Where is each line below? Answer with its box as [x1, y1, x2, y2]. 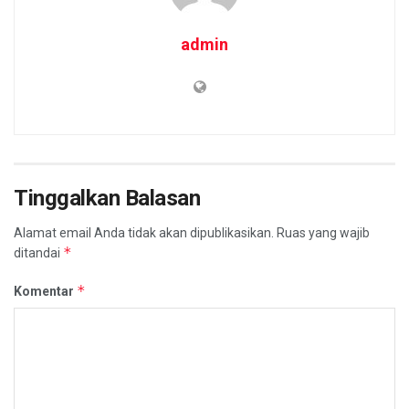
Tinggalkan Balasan [14, 185, 201, 212]
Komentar [14, 284, 77, 299]
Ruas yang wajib [277, 225, 370, 241]
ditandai [14, 246, 63, 261]
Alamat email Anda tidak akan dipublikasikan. [14, 225, 274, 241]
